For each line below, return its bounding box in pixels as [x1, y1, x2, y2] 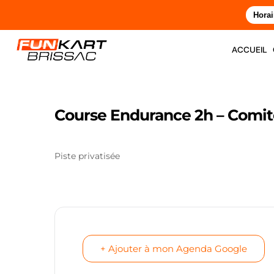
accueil [231, 43, 267, 55]
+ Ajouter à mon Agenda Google [100, 243, 247, 254]
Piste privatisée [54, 150, 120, 161]
